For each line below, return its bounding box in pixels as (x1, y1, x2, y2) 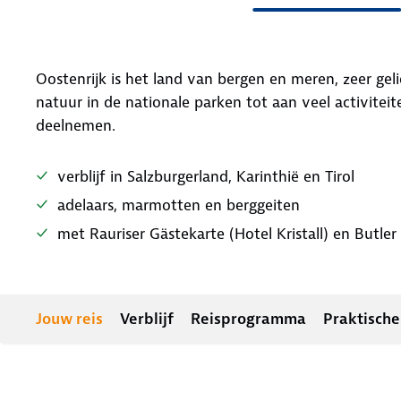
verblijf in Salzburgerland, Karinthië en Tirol (57, 166, 354, 186)
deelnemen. (36, 115, 115, 135)
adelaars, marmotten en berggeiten (57, 195, 300, 215)
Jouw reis (36, 309, 103, 328)
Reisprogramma (191, 309, 306, 328)
